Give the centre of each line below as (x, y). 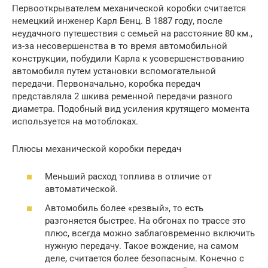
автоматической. (81, 189)
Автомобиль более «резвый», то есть (124, 208)
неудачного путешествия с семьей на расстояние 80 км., (132, 33)
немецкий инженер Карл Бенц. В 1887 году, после (117, 21)
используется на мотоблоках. (75, 121)
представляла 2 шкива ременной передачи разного (122, 96)
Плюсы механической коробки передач (97, 149)
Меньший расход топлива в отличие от (128, 177)
